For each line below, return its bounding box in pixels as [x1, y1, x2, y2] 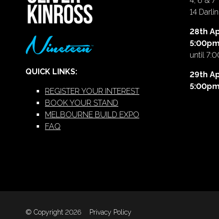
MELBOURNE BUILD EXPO [45, 109, 139, 119]
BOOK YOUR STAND [45, 98, 118, 108]
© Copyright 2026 [25, 208, 81, 217]
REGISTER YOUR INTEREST [45, 86, 139, 96]
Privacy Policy [89, 208, 131, 217]
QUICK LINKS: [25, 66, 77, 76]
